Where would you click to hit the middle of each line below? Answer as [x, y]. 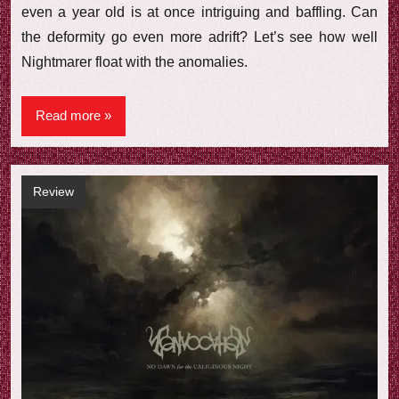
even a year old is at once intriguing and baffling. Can [199, 12]
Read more [68, 116]
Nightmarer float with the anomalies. [134, 61]
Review [53, 192]
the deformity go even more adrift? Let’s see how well [199, 37]
